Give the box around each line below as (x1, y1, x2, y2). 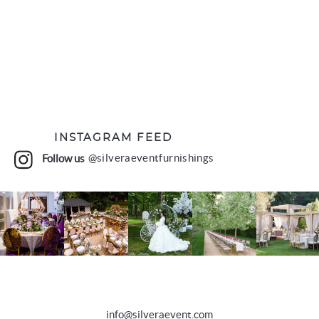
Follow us (41, 152, 85, 164)
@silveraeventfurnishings (88, 152, 214, 164)
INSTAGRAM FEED (53, 132, 173, 143)
